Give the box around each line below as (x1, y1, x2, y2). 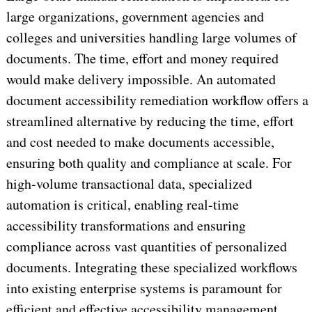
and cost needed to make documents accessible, (6, 132, 274, 151)
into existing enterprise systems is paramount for (6, 278, 282, 297)
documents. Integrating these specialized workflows (6, 257, 297, 276)
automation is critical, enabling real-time (6, 194, 239, 214)
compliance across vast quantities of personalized (6, 236, 287, 256)
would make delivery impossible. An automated (6, 69, 276, 88)
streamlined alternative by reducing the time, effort (6, 111, 294, 130)
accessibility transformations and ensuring (6, 215, 246, 235)
